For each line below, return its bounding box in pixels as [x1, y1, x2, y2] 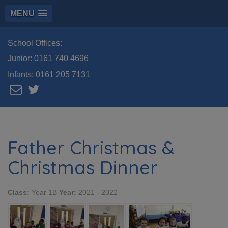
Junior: [8, 54, 34, 63]
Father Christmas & [8, 136, 175, 159]
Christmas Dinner [8, 156, 158, 179]
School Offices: [8, 39, 62, 47]
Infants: [8, 70, 36, 79]
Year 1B [30, 188, 59, 196]
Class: [8, 188, 30, 196]
